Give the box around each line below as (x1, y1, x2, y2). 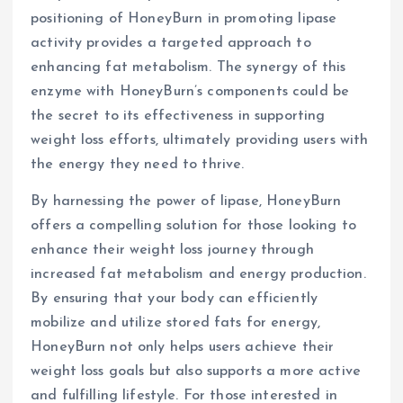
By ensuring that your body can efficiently (31, 291, 318, 307)
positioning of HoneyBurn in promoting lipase (31, 12, 337, 27)
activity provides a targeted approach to (31, 36, 311, 51)
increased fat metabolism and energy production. (31, 267, 366, 282)
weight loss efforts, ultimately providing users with (31, 133, 369, 148)
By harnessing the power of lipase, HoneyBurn (31, 194, 342, 210)
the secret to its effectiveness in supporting (31, 109, 326, 124)
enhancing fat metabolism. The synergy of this (31, 60, 346, 76)
